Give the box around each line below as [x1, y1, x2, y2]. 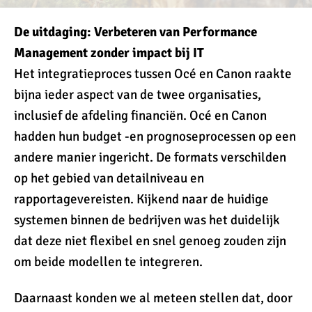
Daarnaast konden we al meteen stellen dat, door [14, 290, 292, 306]
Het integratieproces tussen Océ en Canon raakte [14, 65, 292, 82]
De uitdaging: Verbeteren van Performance [14, 24, 257, 40]
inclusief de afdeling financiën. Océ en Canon [14, 107, 267, 124]
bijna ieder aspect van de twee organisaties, [14, 86, 261, 103]
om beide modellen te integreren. [14, 253, 203, 270]
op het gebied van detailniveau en [14, 170, 204, 187]
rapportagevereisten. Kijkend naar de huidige [14, 191, 269, 208]
